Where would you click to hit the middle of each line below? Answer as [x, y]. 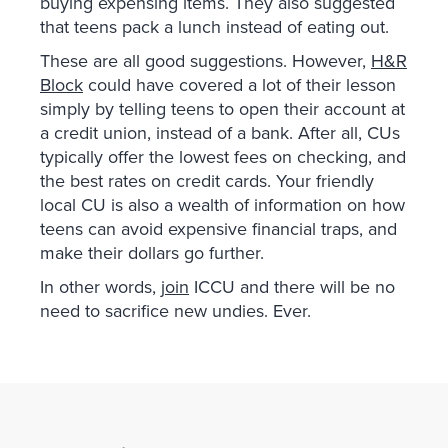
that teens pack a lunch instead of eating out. [214, 27]
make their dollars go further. [152, 253]
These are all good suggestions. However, [205, 61]
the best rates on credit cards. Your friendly [207, 181]
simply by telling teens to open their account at [222, 109]
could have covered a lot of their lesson [239, 85]
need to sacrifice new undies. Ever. [175, 311]
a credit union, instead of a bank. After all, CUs [220, 133]
